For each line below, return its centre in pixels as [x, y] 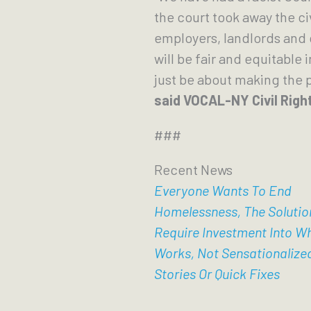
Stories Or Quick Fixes [217, 274]
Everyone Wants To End [223, 190]
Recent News [193, 169]
